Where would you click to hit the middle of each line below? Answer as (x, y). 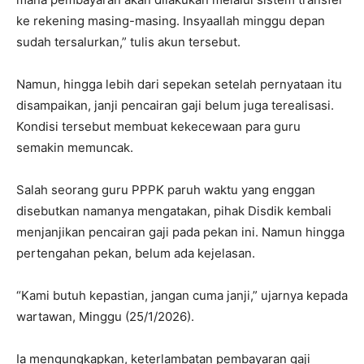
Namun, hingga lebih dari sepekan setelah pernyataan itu (179, 84)
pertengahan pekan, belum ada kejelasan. (136, 253)
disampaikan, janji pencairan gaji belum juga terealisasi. (175, 105)
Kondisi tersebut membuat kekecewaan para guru (158, 126)
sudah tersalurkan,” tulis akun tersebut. (128, 42)
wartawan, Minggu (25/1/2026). (105, 316)
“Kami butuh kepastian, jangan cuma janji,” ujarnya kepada (182, 295)
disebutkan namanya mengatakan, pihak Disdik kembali (174, 211)
